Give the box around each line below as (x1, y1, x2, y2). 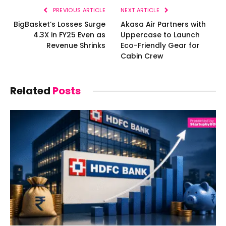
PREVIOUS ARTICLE (51, 6, 105, 14)
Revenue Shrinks (46, 40, 105, 50)
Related (10, 83, 52, 98)
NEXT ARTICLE (121, 6, 161, 14)
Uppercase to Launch (121, 29, 200, 40)
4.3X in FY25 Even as (33, 29, 105, 40)
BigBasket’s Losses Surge (14, 19, 105, 29)
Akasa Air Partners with (121, 19, 206, 29)
